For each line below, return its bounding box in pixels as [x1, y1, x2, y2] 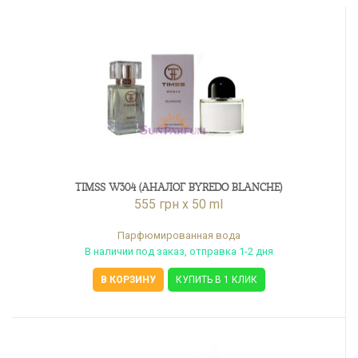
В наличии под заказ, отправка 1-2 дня [84, 245, 273, 257]
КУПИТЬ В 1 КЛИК [175, 274, 257, 285]
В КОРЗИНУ [100, 274, 156, 285]
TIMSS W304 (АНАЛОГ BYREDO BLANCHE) [75, 181, 282, 193]
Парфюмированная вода [117, 229, 241, 241]
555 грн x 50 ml [134, 197, 223, 212]
